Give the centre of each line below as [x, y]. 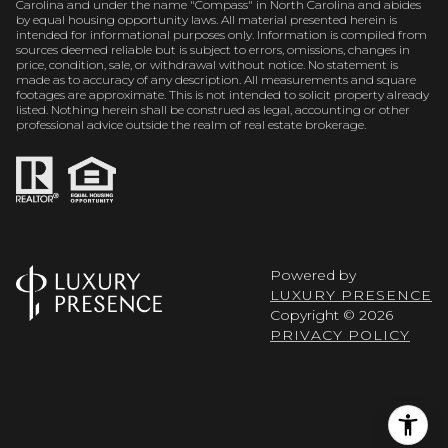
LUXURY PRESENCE [351, 295]
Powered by [313, 275]
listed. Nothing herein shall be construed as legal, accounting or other [213, 109]
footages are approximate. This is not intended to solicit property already [222, 94]
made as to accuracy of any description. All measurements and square [216, 79]
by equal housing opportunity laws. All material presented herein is [206, 19]
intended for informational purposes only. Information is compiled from [221, 34]
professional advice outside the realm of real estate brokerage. [192, 124]
